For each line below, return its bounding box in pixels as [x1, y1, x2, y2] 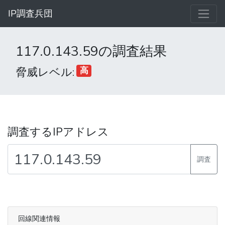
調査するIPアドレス [8, 125, 109, 140]
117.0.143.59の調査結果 [16, 42, 167, 61]
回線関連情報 [18, 213, 60, 224]
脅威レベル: [16, 64, 74, 80]
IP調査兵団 [8, 8, 53, 20]
